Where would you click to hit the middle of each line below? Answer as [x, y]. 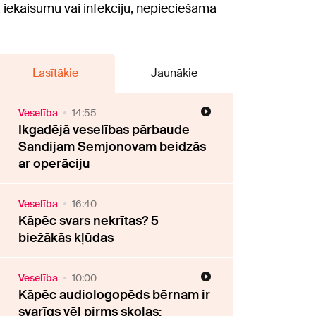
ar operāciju [55, 164]
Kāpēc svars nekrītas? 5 [89, 221]
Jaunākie [174, 73]
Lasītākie [55, 73]
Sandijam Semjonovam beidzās [113, 147]
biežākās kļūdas [66, 238]
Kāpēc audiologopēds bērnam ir [115, 295]
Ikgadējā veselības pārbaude [104, 130]
